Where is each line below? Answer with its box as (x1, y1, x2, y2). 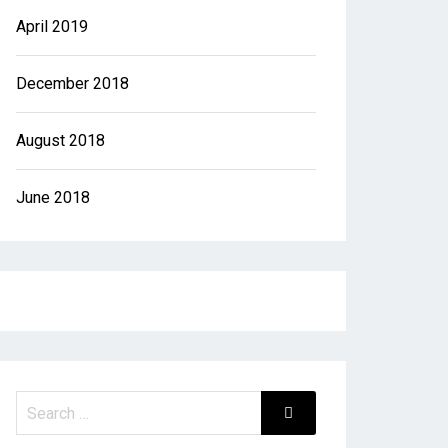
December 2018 (16, 74, 129, 93)
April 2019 (16, 17, 88, 36)
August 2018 (16, 131, 105, 150)
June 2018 (16, 188, 90, 207)
